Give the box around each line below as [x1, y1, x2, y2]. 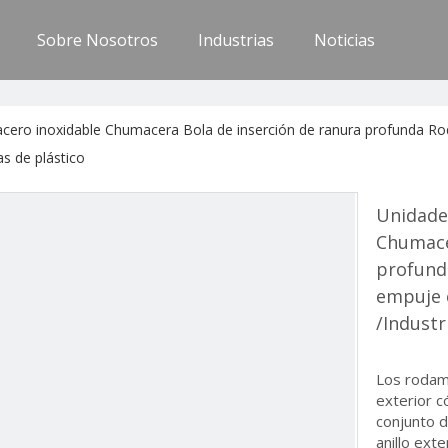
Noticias [314, 29, 376, 51]
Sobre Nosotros [37, 29, 159, 51]
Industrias [198, 29, 275, 51]
